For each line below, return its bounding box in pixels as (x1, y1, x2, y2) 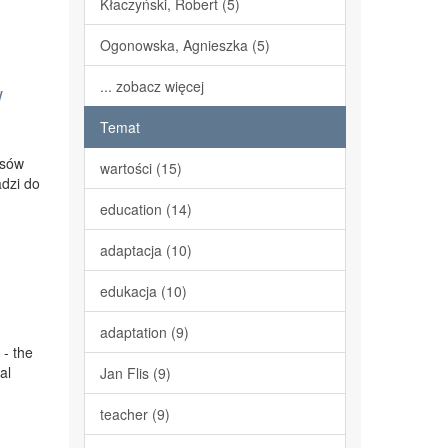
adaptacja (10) (99, 240, 192, 260)
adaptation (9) (99, 322, 189, 342)
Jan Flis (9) (99, 363, 171, 383)
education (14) (99, 199, 192, 219)
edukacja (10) (99, 281, 187, 301)
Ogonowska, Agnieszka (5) (99, 35, 270, 55)
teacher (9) (99, 404, 170, 424)
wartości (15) (99, 158, 182, 178)
